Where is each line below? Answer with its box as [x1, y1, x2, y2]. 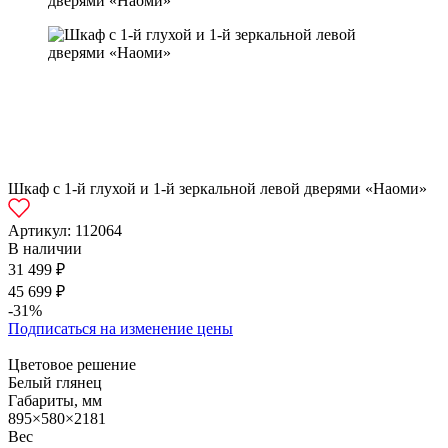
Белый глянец [8, 374, 102, 391]
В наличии [8, 240, 82, 257]
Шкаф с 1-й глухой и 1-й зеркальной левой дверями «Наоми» [8, 180, 427, 197]
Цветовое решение [8, 356, 136, 373]
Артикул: [8, 222, 75, 239]
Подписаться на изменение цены [8, 320, 233, 337]
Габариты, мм [8, 392, 102, 409]
